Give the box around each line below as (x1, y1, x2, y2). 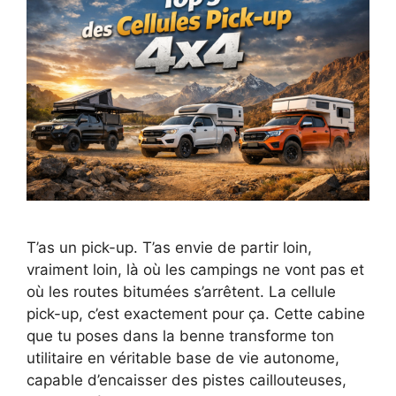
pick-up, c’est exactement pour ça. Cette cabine (27, 305, 365, 324)
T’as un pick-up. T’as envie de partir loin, (27, 239, 312, 257)
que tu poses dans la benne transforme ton (27, 327, 334, 346)
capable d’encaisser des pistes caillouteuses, (27, 371, 346, 390)
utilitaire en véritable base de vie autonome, (27, 349, 339, 368)
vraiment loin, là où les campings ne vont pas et (27, 261, 364, 279)
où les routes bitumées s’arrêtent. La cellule (27, 283, 336, 301)
